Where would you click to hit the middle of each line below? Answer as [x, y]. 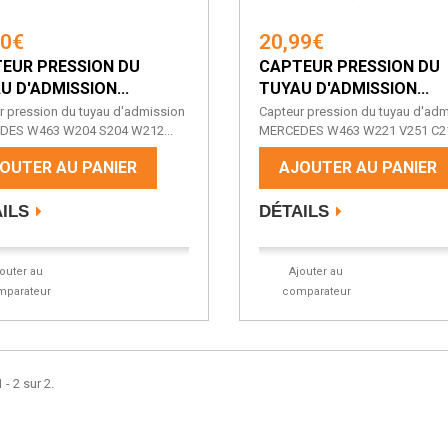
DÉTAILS [293, 211]
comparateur [316, 291]
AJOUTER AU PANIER [357, 167]
